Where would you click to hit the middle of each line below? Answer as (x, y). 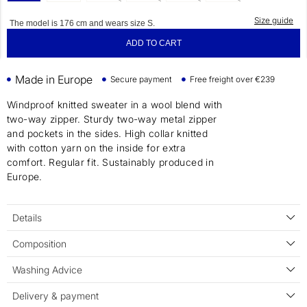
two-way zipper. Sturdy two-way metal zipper (112, 119)
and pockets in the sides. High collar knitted (108, 134)
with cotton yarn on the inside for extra (97, 148)
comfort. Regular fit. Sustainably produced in (111, 162)
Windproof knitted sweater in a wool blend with (115, 105)
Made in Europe (54, 79)
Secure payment (141, 79)
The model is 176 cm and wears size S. (82, 24)
